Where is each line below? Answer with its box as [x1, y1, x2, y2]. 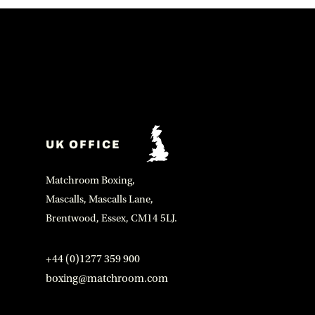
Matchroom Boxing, [45, 174, 135, 186]
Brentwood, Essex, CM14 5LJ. [45, 212, 177, 224]
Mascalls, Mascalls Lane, [45, 193, 153, 205]
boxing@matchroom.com [45, 272, 168, 285]
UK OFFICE [45, 136, 120, 151]
